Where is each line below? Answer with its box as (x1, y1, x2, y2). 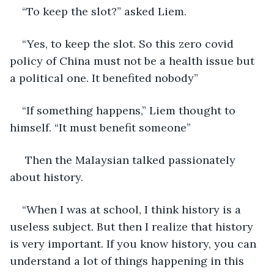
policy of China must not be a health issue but (10, 53, 257, 68)
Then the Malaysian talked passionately (22, 152, 239, 167)
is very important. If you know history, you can (10, 236, 259, 251)
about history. (10, 169, 83, 184)
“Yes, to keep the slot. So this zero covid (22, 36, 237, 51)
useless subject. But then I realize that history (10, 219, 256, 234)
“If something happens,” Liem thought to (22, 103, 239, 117)
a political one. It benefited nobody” (10, 70, 198, 85)
